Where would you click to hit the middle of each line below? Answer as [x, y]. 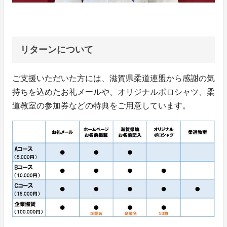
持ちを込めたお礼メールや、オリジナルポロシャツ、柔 [113, 92]
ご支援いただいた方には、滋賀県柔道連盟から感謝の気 [113, 78]
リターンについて [57, 49]
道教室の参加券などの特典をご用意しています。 [101, 105]
